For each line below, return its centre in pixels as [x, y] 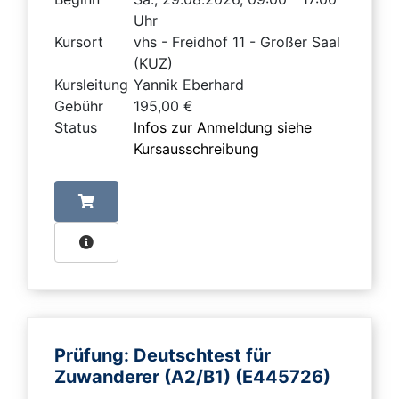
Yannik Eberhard [189, 85]
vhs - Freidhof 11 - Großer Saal [237, 42]
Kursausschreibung [196, 149]
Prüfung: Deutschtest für [163, 356]
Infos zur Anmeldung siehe [223, 128]
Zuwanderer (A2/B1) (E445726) [195, 377]
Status [76, 128]
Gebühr [79, 106]
